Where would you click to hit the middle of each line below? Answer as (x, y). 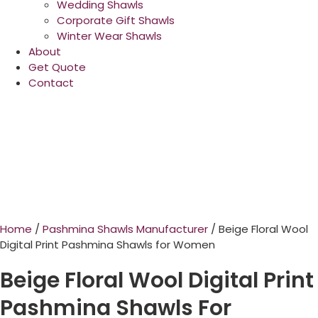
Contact (51, 82)
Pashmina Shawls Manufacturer (125, 229)
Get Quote (57, 67)
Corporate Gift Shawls (116, 20)
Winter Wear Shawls (109, 35)
